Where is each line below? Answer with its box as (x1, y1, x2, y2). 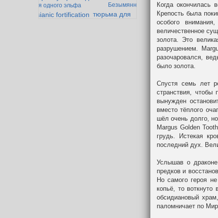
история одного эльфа (18, 2, 81, 9)
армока (92, 18, 116, 27)
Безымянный (108, 1, 145, 9)
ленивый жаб (26, 33, 63, 40)
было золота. (157, 62, 196, 70)
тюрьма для (92, 10, 131, 18)
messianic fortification (23, 10, 90, 18)
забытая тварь (31, 20, 73, 27)
